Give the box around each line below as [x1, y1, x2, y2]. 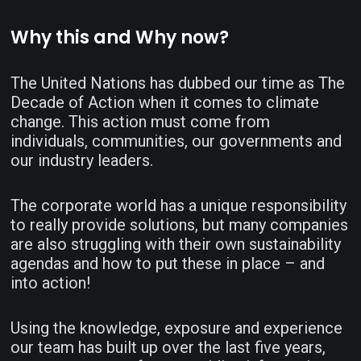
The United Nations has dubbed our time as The [10, 73, 346, 93]
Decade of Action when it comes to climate [10, 92, 320, 112]
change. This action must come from [10, 111, 271, 131]
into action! [10, 272, 91, 293]
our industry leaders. [10, 150, 154, 170]
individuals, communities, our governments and [10, 131, 342, 151]
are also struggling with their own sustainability [10, 234, 342, 254]
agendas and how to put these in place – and [10, 253, 326, 273]
